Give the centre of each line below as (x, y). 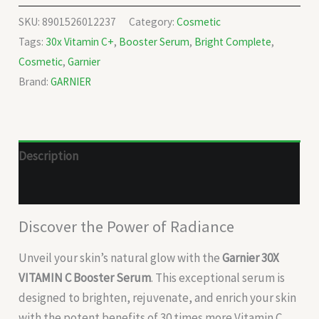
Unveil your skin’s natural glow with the (121, 257)
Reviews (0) (48, 188)
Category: (153, 21)
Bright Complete (233, 41)
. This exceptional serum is (218, 277)
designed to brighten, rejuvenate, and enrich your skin (158, 297)
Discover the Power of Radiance (127, 226)
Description (49, 156)
